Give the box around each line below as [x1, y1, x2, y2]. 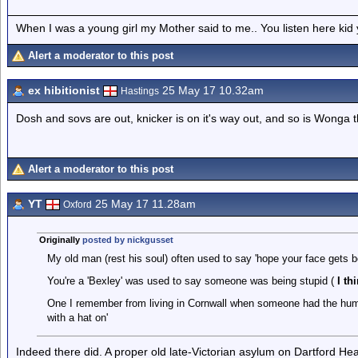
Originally [38, 235, 82, 245]
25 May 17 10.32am [159, 84, 264, 97]
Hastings [121, 86, 159, 97]
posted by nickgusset [82, 235, 173, 245]
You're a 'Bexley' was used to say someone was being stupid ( [46, 275, 337, 287]
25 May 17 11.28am [92, 197, 196, 210]
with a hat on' [46, 312, 108, 324]
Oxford [63, 199, 92, 210]
